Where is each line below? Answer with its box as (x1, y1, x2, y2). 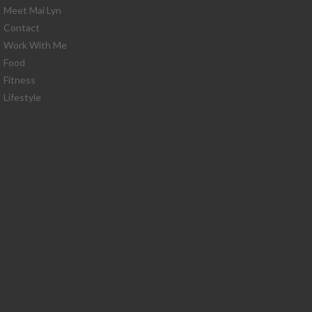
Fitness (3, 73, 36, 86)
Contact (3, 21, 40, 33)
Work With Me (3, 38, 67, 51)
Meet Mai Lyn (3, 3, 61, 16)
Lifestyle (3, 91, 41, 103)
